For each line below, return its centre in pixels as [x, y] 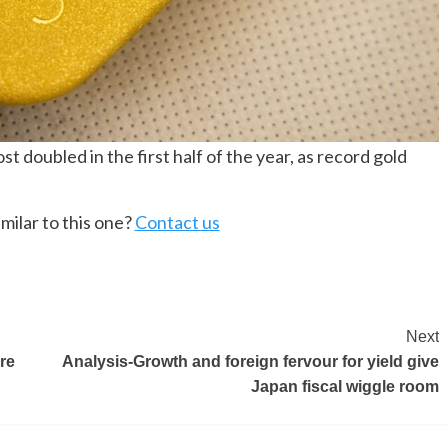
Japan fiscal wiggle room [344, 387]
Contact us [177, 222]
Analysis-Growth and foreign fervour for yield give [250, 362]
